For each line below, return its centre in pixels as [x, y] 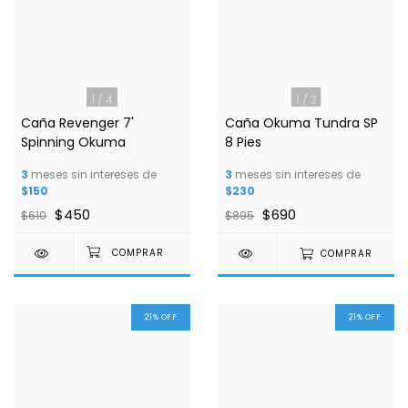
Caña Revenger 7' [77, 123]
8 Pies [243, 143]
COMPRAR [346, 254]
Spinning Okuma [73, 143]
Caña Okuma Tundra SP [301, 123]
